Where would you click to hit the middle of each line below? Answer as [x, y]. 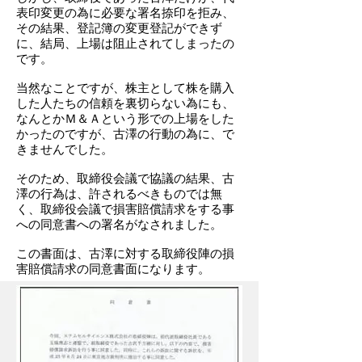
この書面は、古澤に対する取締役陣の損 [125, 253]
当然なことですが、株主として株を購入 [125, 88]
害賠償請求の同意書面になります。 [113, 269]
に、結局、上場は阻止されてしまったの [125, 43]
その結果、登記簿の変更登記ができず [119, 28]
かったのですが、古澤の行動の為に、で [125, 134]
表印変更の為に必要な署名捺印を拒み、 [125, 13]
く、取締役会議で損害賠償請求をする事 [125, 209]
